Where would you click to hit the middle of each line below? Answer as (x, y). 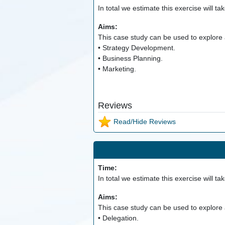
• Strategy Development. (136, 48)
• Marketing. (117, 69)
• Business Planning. (130, 59)
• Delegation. (118, 218)
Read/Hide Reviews (143, 121)
